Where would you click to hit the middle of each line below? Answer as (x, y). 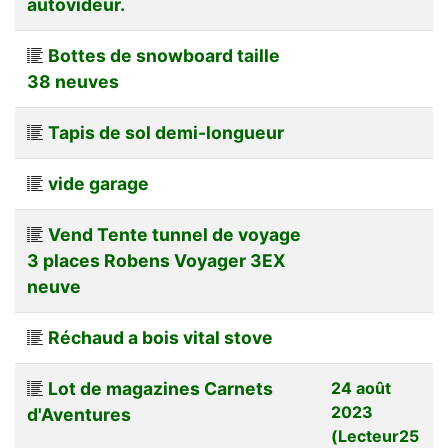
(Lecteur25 (375, 435)
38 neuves (73, 81)
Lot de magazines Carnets (160, 388)
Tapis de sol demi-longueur (166, 132)
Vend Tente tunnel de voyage (174, 234)
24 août (361, 387)
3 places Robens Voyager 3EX (156, 260)
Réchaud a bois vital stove (160, 337)
